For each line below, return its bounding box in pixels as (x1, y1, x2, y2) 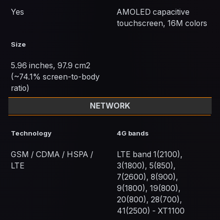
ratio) (11, 83, 30, 93)
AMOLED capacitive (117, 7, 190, 17)
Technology (11, 129, 52, 137)
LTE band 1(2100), (117, 150, 183, 160)
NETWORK (90, 101, 130, 111)
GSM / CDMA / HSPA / (11, 150, 94, 160)
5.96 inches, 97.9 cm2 (11, 61, 91, 71)
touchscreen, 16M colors (117, 19, 207, 28)
